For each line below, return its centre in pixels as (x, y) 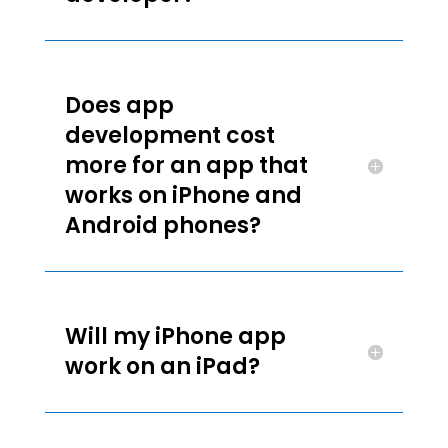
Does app (119, 105)
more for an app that (186, 165)
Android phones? (162, 225)
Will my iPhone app (175, 336)
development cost (169, 135)
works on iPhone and (183, 195)
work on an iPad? (162, 366)
